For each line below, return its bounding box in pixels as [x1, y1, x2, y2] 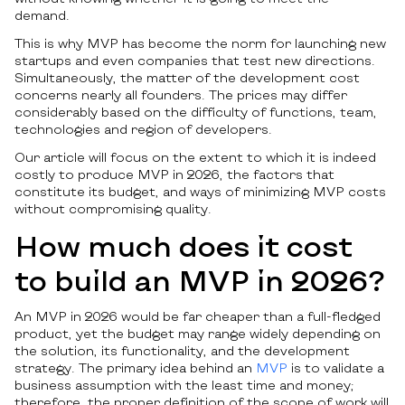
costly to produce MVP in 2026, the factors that [14, 166, 334, 183]
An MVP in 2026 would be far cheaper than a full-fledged [14, 308, 381, 325]
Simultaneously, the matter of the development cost [14, 70, 360, 86]
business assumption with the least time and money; [14, 377, 354, 393]
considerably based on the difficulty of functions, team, [14, 104, 377, 120]
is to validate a [287, 360, 384, 376]
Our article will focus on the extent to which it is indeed [14, 149, 376, 165]
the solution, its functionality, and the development [14, 343, 350, 359]
